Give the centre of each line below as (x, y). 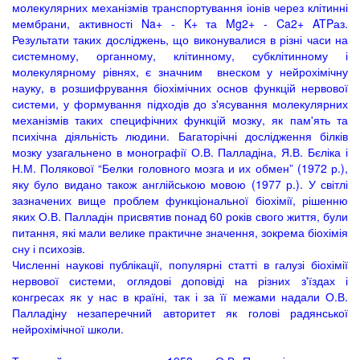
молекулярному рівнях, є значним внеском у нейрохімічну (180, 72)
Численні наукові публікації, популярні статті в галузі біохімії (180, 264)
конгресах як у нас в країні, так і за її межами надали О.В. (180, 297)
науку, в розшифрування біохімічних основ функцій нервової (180, 88)
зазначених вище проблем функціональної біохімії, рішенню (180, 200)
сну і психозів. (49, 248)
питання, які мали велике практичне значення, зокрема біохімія (180, 232)
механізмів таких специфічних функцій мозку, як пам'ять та (180, 120)
